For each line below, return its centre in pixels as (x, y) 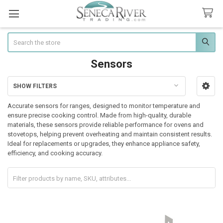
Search (17, 37)
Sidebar (23, 96)
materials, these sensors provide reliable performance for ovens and (105, 124)
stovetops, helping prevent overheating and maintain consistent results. (110, 134)
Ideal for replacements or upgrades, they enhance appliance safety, (104, 143)
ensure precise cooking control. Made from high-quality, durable (99, 115)
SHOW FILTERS (35, 86)
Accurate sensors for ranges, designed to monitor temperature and (104, 106)
